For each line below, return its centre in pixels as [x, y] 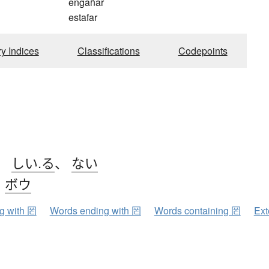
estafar [83, 17]
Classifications [108, 51]
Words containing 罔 [197, 211]
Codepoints [203, 51]
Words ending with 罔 [95, 211]
